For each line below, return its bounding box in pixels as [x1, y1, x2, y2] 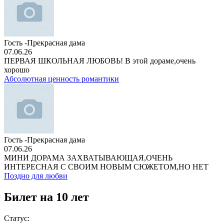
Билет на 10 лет [4, 190, 89, 203]
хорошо [4, 65, 29, 74]
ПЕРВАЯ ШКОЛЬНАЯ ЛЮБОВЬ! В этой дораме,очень [4, 56, 195, 65]
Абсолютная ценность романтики [4, 74, 119, 83]
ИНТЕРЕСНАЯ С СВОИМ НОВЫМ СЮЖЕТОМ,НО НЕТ [4, 162, 208, 171]
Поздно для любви [4, 171, 67, 180]
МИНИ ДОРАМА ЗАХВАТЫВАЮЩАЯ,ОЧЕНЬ [4, 153, 172, 162]
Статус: [4, 213, 29, 222]
